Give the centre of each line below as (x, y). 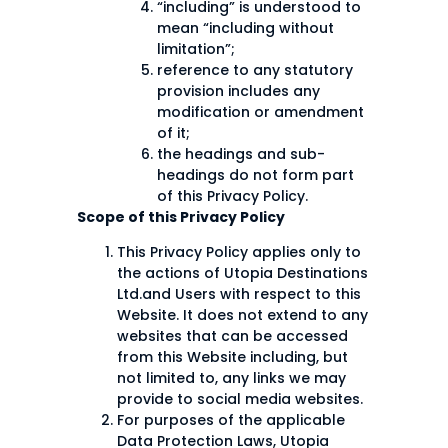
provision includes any (238, 91)
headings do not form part (255, 175)
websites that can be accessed (232, 336)
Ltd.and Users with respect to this (239, 294)
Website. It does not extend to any (242, 315)
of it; (173, 133)
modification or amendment (260, 112)
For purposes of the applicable (231, 420)
